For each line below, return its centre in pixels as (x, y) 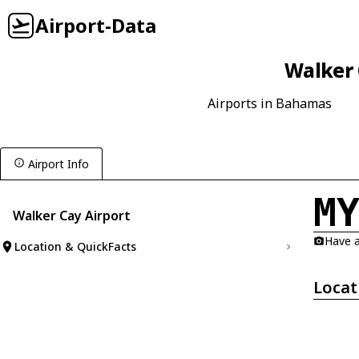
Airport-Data (96, 25)
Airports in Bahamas (269, 103)
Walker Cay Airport (72, 216)
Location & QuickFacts (75, 246)
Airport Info (58, 164)
